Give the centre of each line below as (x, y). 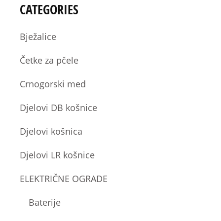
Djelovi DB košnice (59, 107)
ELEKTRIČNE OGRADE (64, 178)
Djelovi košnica (51, 131)
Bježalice (38, 36)
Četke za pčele (49, 60)
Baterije (45, 202)
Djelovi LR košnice (57, 155)
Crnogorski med (53, 84)
